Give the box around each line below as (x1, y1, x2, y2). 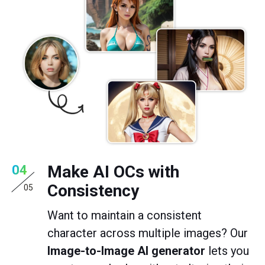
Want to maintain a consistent (47, 208, 202, 222)
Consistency (47, 180, 139, 201)
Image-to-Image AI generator (47, 243, 205, 258)
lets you (205, 243, 249, 258)
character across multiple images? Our (47, 225, 248, 240)
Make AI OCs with (47, 161, 179, 182)
